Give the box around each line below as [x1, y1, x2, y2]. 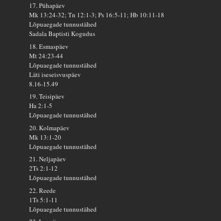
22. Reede [29, 185, 56, 195]
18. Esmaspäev [29, 41, 69, 51]
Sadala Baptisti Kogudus [29, 29, 96, 38]
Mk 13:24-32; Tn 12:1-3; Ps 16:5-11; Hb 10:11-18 [29, 10, 165, 20]
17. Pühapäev [29, 1, 66, 10]
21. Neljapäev [29, 154, 67, 164]
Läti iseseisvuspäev [29, 70, 81, 79]
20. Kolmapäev [29, 123, 70, 132]
